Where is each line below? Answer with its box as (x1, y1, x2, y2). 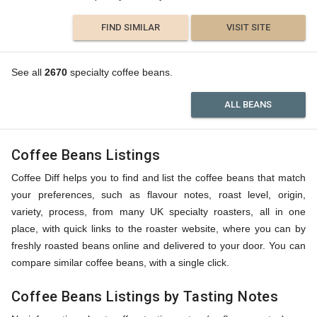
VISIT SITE (226, 22, 270, 33)
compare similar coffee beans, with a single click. (11, 257, 229, 268)
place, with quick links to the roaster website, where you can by (11, 223, 306, 234)
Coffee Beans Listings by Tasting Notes (11, 288, 279, 305)
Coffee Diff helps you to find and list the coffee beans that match (11, 172, 306, 183)
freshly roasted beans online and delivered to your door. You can (11, 240, 306, 251)
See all (11, 67, 45, 78)
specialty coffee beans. (67, 67, 173, 78)
